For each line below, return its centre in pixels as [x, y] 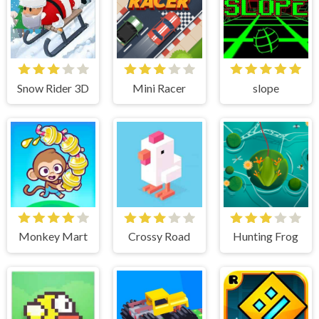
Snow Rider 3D [53, 88]
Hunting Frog [266, 236]
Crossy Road [159, 236]
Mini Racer [159, 88]
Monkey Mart [53, 236]
